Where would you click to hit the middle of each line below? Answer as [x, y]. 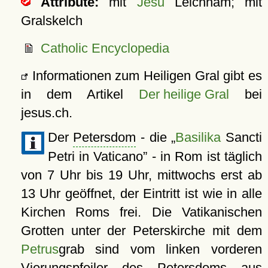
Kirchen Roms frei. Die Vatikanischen [141, 212]
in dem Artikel [80, 95]
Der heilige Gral [184, 95]
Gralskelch [51, 21]
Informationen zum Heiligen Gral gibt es [145, 76]
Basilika [198, 138]
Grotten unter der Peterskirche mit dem [141, 231]
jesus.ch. [46, 113]
